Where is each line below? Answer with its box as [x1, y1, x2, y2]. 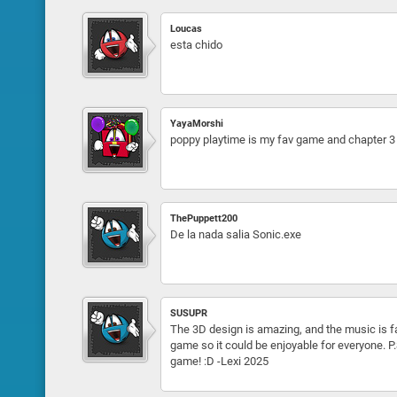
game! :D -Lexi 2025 [169, 354, 269, 368]
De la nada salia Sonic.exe [169, 228, 301, 241]
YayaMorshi [169, 118, 223, 129]
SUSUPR [169, 307, 207, 319]
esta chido [169, 38, 222, 51]
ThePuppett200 [169, 213, 237, 224]
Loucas [169, 23, 202, 35]
